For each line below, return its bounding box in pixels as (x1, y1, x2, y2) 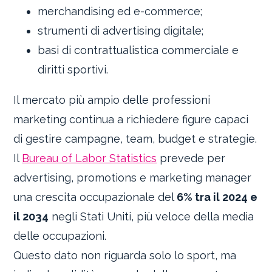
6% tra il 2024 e (177, 191, 258, 204)
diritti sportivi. (38, 63, 109, 76)
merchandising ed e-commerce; (38, 5, 203, 18)
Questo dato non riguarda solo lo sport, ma (13, 249, 237, 262)
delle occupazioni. (13, 229, 107, 243)
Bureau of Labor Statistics (22, 152, 157, 165)
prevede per (157, 152, 226, 165)
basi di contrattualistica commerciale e (38, 44, 239, 57)
